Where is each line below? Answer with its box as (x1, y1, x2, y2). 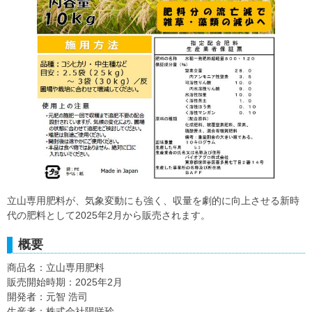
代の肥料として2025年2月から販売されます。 (7, 210, 210, 221)
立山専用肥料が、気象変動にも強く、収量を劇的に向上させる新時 (7, 195, 299, 207)
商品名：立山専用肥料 (7, 262, 104, 274)
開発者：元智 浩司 (7, 291, 88, 303)
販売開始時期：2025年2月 (7, 276, 123, 288)
